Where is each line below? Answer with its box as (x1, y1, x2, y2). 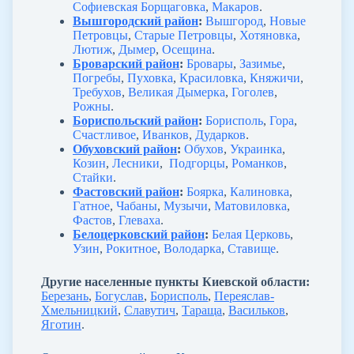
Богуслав (95, 288, 144, 303)
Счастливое (73, 127, 136, 141)
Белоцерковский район (73, 227, 205, 241)
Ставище (228, 241, 276, 255)
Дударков (195, 127, 246, 141)
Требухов (73, 85, 122, 99)
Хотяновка (239, 28, 297, 42)
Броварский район (73, 56, 179, 70)
